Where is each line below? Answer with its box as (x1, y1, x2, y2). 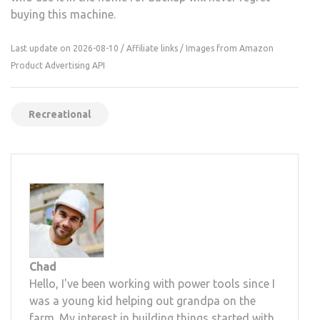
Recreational (29, 108, 91, 120)
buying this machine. (11, 7, 116, 21)
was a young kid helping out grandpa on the (29, 294, 256, 307)
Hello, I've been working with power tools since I (29, 276, 275, 290)
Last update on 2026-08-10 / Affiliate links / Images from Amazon (11, 43, 274, 53)
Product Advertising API (11, 60, 105, 70)
